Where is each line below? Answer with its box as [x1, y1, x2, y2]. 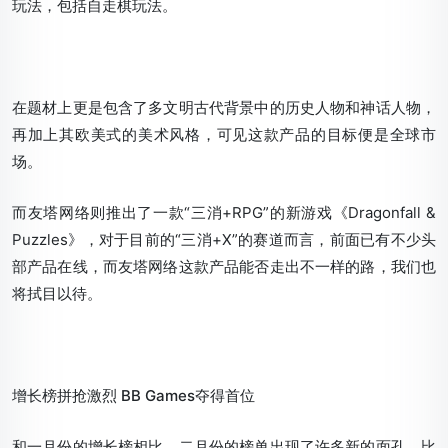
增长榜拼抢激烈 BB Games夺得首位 [12, 385, 255, 405]
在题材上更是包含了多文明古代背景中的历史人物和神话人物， [12, 97, 436, 117]
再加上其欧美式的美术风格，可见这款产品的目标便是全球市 [12, 124, 436, 144]
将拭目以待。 [12, 283, 102, 303]
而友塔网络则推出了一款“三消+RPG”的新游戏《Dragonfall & [12, 202, 436, 222]
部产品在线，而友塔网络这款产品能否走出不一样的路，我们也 [12, 256, 436, 276]
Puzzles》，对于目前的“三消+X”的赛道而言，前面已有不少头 [12, 229, 436, 249]
